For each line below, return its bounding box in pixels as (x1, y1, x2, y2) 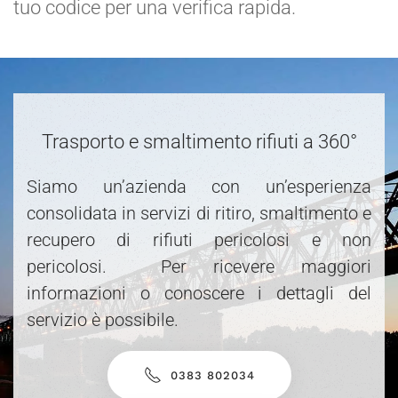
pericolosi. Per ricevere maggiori (27, 255, 371, 277)
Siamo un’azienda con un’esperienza (27, 175, 371, 197)
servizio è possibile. (27, 308, 179, 330)
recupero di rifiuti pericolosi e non (27, 228, 371, 251)
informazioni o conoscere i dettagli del (27, 282, 371, 304)
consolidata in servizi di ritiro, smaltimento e (27, 202, 371, 224)
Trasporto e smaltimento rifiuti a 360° (41, 130, 357, 153)
